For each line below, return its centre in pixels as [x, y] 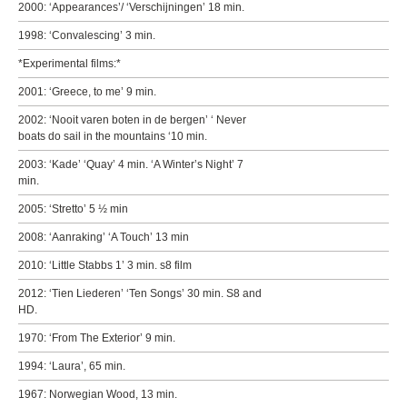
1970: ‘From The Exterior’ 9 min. [97, 338]
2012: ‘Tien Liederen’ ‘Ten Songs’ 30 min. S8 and [140, 293]
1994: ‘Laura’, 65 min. [72, 366]
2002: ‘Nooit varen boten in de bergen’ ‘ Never [132, 120]
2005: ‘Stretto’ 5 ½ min [73, 209]
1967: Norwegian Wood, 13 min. [98, 394]
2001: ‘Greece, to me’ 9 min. [87, 92]
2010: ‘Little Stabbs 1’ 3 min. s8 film [105, 265]
